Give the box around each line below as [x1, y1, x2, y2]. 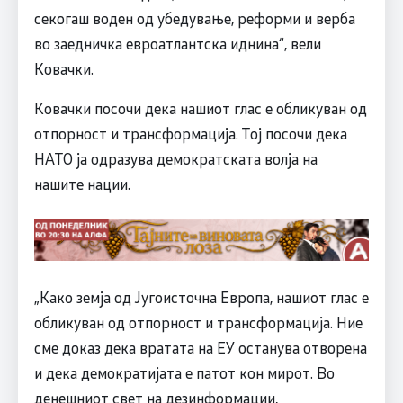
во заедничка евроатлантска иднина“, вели [33, 33, 321, 54]
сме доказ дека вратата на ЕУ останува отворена [33, 337, 367, 358]
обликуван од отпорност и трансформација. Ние [33, 312, 363, 333]
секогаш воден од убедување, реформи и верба [33, 8, 355, 29]
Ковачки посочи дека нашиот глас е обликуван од [33, 98, 367, 119]
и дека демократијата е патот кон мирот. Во [33, 363, 335, 383]
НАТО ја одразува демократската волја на [33, 148, 318, 169]
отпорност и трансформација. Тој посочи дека [33, 123, 347, 144]
